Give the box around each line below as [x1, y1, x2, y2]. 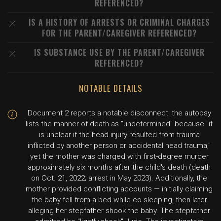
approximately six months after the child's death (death [28, 163, 211, 172]
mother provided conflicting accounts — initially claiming [26, 184, 213, 193]
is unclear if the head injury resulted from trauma [38, 130, 200, 139]
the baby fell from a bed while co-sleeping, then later [31, 195, 207, 204]
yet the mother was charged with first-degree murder [30, 152, 209, 161]
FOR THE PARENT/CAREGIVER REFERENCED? [41, 27, 197, 39]
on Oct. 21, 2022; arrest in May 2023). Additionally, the [31, 174, 207, 183]
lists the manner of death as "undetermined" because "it [26, 119, 213, 128]
